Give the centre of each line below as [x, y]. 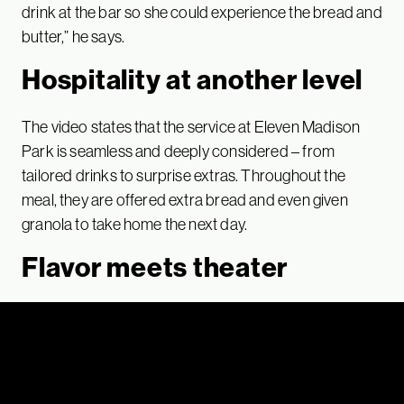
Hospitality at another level [192, 79]
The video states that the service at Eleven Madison [191, 126]
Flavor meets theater [155, 266]
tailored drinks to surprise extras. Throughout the [184, 175]
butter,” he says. [73, 36]
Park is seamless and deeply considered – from [179, 151]
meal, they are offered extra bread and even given [185, 199]
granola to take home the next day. [135, 224]
